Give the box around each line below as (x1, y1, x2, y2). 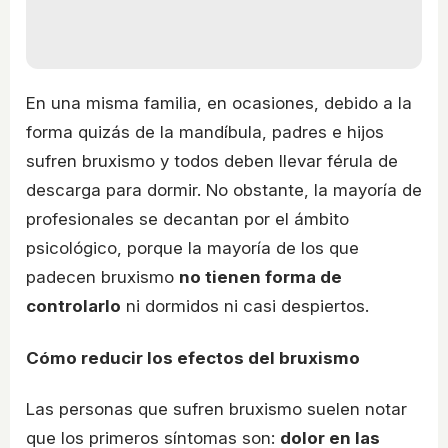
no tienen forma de (179, 266, 342, 287)
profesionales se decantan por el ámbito (26, 208, 349, 229)
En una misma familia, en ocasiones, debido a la (26, 92, 412, 113)
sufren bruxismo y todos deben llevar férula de (26, 150, 398, 171)
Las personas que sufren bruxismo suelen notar (26, 399, 407, 420)
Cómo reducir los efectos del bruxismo (26, 347, 360, 368)
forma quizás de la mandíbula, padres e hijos (26, 121, 384, 142)
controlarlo (26, 295, 121, 316)
